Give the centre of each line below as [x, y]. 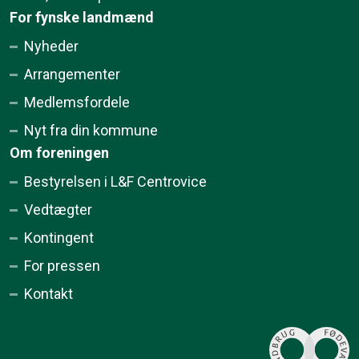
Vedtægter [58, 210]
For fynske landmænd [82, 18]
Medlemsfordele [77, 103]
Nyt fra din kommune [91, 131]
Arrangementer [72, 75]
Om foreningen [59, 153]
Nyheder [51, 46]
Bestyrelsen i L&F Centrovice [115, 182]
